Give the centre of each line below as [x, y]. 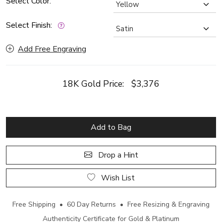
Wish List [128, 178]
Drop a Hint [117, 155]
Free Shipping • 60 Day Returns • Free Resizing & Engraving [111, 204]
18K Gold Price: [97, 84]
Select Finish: [29, 25]
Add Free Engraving [52, 49]
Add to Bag [111, 127]
